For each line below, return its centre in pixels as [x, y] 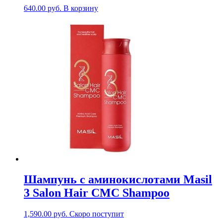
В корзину [81, 8]
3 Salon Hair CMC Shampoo [97, 193]
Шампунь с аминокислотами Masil [118, 180]
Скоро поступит [97, 214]
